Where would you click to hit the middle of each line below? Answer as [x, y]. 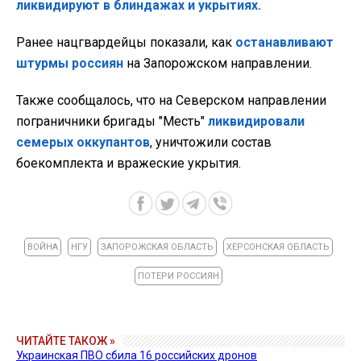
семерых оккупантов [83, 143]
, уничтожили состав [211, 143]
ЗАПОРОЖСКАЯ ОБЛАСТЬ [157, 247]
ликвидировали [256, 122]
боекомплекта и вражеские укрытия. [129, 164]
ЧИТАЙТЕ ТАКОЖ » [66, 341]
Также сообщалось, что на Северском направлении [171, 101]
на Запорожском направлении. [218, 64]
